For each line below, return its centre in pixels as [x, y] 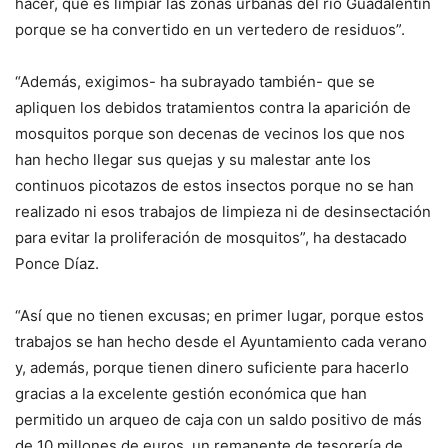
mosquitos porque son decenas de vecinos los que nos [210, 133]
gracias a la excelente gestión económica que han [191, 393]
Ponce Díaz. [57, 263]
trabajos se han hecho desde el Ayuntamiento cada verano [221, 341]
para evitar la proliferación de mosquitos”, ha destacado [211, 237]
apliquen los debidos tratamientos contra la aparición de [213, 107]
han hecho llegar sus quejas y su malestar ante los [193, 159]
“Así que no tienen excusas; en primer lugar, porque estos [219, 315]
